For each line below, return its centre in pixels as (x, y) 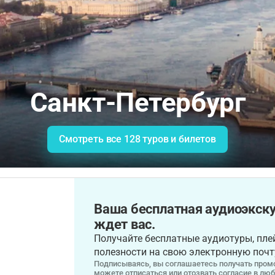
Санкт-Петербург (137, 103)
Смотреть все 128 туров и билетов (137, 139)
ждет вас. (125, 224)
